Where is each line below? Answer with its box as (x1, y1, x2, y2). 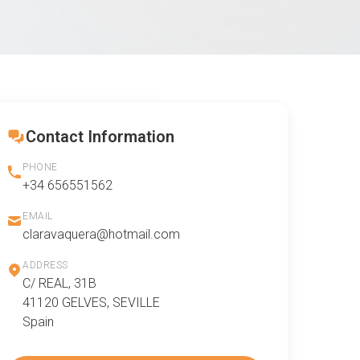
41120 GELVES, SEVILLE (22, 295, 160, 311)
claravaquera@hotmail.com (22, 227, 180, 243)
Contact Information (26, 127, 174, 147)
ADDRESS (22, 260, 68, 272)
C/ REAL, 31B (22, 276, 96, 292)
